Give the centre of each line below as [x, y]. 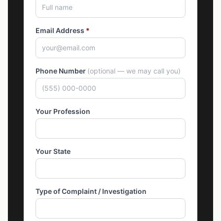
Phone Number [61, 71]
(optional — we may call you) [134, 71]
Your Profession [63, 111]
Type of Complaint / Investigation [91, 191]
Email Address [61, 30]
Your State [53, 151]
